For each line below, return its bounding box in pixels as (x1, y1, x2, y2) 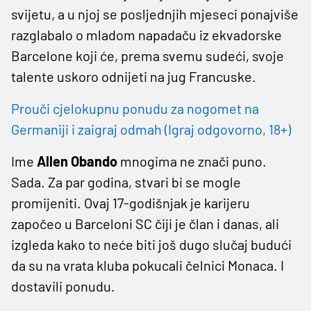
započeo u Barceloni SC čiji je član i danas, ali (11, 215, 279, 232)
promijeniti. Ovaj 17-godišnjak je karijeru (11, 194, 250, 211)
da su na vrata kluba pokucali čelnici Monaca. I (11, 256, 284, 274)
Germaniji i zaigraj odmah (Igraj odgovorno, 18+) (11, 120, 291, 137)
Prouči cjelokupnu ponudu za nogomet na (11, 99, 259, 117)
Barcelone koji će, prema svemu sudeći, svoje (11, 47, 284, 64)
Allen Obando (37, 152, 120, 169)
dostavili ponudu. (11, 277, 115, 294)
